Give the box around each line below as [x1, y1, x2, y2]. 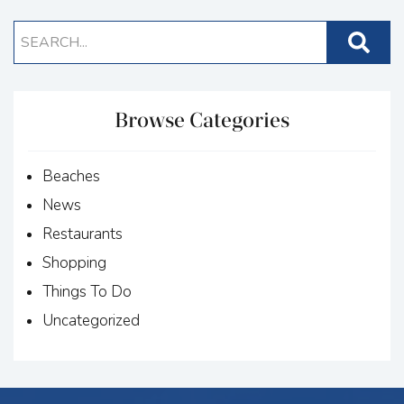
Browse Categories [115, 107, 289, 134]
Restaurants [42, 224, 123, 245]
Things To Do [42, 281, 132, 303]
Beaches [42, 166, 100, 188]
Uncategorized [42, 310, 140, 332]
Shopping [42, 252, 106, 274]
